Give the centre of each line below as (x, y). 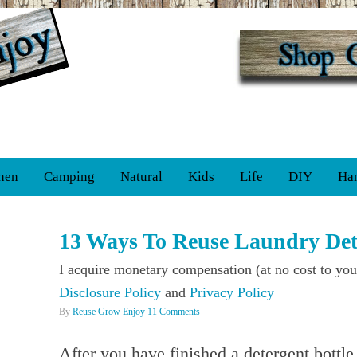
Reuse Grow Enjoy (109, 312)
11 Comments (174, 312)
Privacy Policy (232, 292)
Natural (141, 177)
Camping (69, 177)
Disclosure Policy (110, 292)
